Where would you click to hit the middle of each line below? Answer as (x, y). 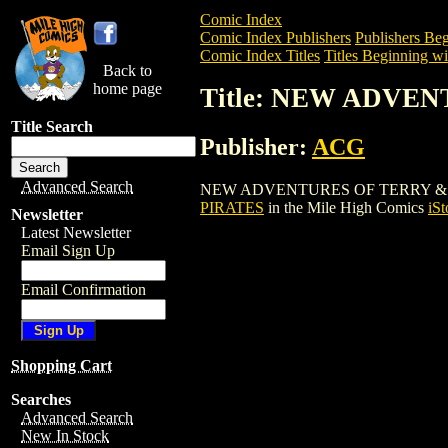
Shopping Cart (61, 365)
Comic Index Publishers (275, 37)
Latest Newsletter (76, 232)
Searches (41, 399)
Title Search (52, 126)
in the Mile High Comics (346, 207)
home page (127, 88)
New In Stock (65, 435)
